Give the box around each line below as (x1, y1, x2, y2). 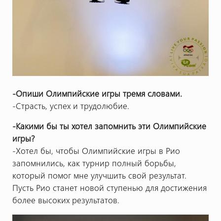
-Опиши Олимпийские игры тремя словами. (12, 87, 182, 99)
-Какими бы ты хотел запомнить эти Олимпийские (12, 120, 206, 132)
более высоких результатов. (12, 194, 119, 206)
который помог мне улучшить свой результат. (12, 170, 186, 181)
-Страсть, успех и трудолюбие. (12, 100, 129, 111)
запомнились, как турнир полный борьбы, (12, 157, 176, 169)
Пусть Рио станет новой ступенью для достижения (12, 182, 207, 193)
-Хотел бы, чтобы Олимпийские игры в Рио (12, 145, 180, 156)
